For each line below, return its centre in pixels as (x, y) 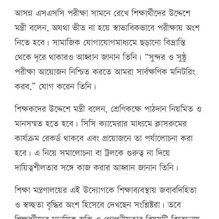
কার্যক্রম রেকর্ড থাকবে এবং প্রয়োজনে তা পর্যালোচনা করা (104, 139)
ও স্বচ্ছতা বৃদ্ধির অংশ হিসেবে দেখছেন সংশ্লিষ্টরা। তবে (98, 205)
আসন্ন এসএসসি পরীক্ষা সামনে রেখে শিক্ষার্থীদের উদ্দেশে (102, 14)
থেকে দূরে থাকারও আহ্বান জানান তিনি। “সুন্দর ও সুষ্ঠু (101, 58)
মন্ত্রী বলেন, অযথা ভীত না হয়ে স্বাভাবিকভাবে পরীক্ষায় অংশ (107, 28)
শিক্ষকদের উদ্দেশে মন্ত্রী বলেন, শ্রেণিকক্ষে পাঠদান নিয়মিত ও (108, 109)
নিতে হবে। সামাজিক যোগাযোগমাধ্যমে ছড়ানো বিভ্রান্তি (100, 43)
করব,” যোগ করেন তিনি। (55, 87)
